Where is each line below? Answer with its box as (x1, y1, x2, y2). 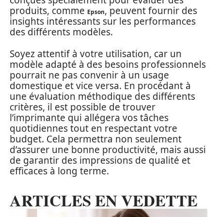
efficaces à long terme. (10, 164, 109, 177)
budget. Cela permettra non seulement (10, 132, 182, 145)
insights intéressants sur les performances (10, 15, 196, 28)
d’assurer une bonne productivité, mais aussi (10, 143, 206, 156)
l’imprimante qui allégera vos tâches (10, 111, 169, 124)
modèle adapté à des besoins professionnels (10, 58, 206, 71)
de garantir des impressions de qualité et (10, 154, 190, 167)
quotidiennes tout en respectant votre (10, 122, 177, 135)
